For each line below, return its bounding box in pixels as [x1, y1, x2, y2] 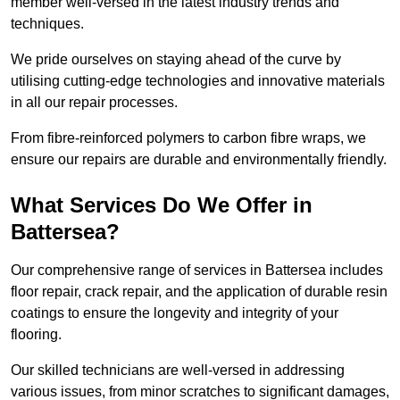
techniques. [11, 16, 87, 32]
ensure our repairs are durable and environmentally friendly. [11, 152, 387, 168]
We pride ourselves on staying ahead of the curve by [11, 52, 341, 68]
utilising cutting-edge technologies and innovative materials [11, 73, 385, 89]
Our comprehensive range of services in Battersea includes [11, 262, 383, 279]
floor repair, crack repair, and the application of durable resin [11, 284, 387, 300]
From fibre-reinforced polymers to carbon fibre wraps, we [11, 130, 366, 146]
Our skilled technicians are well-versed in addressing [11, 362, 345, 379]
